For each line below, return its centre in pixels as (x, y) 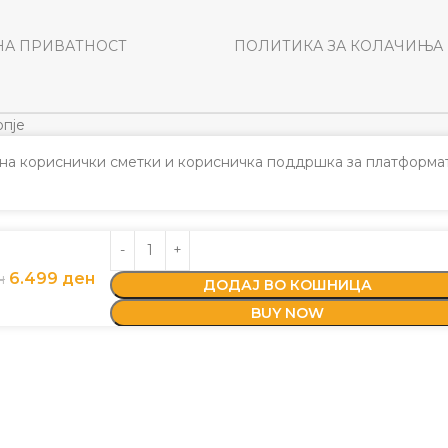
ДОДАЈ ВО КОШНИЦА (287, 285)
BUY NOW (287, 313)
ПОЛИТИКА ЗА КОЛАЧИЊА (338, 46)
